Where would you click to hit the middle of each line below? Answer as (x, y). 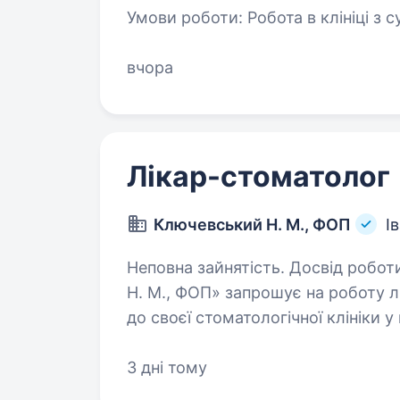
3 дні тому (167, 367)
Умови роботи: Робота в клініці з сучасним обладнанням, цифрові (187, 17)
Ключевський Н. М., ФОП (252, 225)
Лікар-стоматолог (258, 176)
